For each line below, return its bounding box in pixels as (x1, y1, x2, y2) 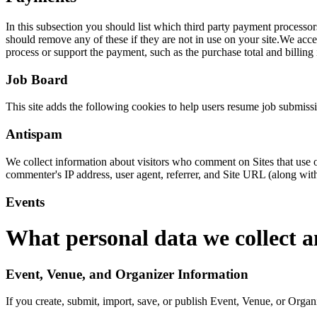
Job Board (6, 71, 68, 87)
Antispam (6, 127, 62, 142)
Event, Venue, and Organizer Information (6, 266, 248, 282)
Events (6, 194, 45, 209)
